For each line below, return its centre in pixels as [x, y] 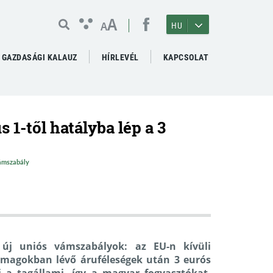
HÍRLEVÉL [120, 57]
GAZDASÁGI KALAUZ [39, 57]
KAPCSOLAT [186, 57]
